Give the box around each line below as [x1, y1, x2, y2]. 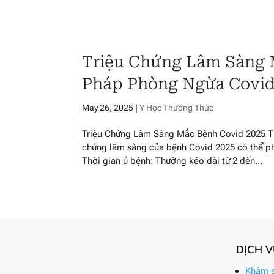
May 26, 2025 [82, 102, 134, 113]
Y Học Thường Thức [139, 102, 214, 113]
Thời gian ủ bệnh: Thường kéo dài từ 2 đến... [82, 155, 263, 166]
